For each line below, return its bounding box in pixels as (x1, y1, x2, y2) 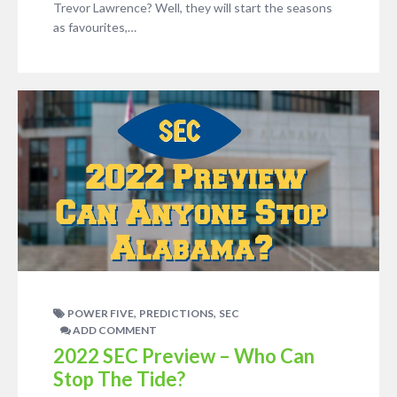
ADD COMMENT (71, 323, 157, 337)
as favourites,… (53, 19, 136, 35)
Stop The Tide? (53, 367, 185, 391)
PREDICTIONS (139, 307, 214, 320)
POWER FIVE (67, 307, 134, 320)
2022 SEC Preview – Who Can (53, 344, 315, 368)
